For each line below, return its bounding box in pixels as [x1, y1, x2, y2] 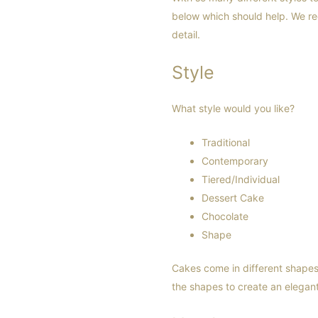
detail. [172, 28, 200, 41]
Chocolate [202, 210, 248, 223]
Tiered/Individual [202, 173, 280, 186]
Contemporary [202, 155, 268, 168]
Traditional [202, 136, 250, 149]
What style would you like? [172, 102, 295, 114]
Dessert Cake [202, 192, 264, 204]
